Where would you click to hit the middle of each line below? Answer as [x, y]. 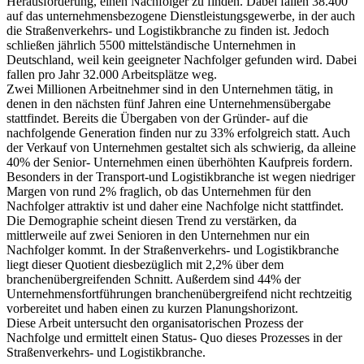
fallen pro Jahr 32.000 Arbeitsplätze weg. [112, 75]
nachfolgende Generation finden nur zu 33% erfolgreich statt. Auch [178, 133]
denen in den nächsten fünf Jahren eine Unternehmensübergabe [169, 104]
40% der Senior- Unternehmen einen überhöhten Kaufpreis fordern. [180, 162]
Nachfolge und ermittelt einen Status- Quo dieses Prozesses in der [174, 338]
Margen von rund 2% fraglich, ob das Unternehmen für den [159, 192]
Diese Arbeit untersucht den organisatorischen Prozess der [155, 323]
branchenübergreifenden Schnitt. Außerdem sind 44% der [154, 279]
